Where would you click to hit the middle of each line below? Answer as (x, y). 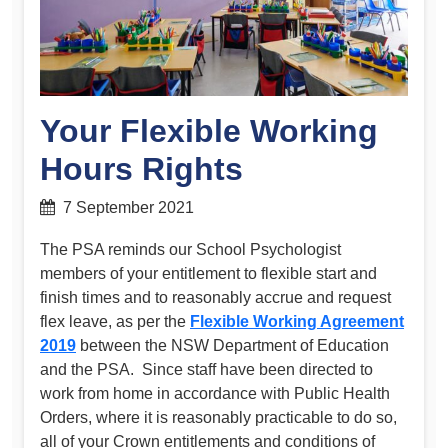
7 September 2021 (124, 208)
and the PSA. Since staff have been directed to (206, 369)
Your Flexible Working (209, 131)
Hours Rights (141, 169)
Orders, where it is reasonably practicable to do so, (218, 417)
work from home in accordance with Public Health (215, 393)
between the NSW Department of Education (234, 345)
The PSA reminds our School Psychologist (190, 249)
